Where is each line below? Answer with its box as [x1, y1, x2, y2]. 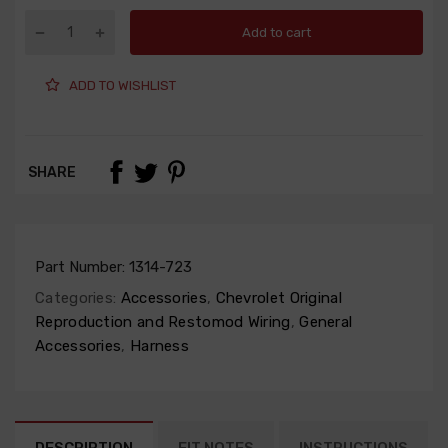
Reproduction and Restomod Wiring [35, 313, 291, 332]
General [294, 313, 353, 332]
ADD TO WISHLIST [69, 77, 176, 93]
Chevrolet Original [211, 289, 342, 308]
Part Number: [35, 258, 129, 277]
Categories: [35, 289, 117, 308]
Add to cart [242, 24, 311, 40]
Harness [125, 337, 190, 356]
